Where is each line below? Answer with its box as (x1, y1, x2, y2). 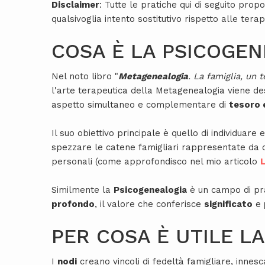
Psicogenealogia (114, 185, 187, 196)
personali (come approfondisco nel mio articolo (51, 156, 260, 167)
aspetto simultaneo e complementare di (51, 99, 229, 111)
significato (204, 199, 253, 210)
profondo (51, 199, 95, 210)
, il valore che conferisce (95, 199, 204, 210)
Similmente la (51, 185, 114, 196)
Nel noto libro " (51, 71, 118, 82)
